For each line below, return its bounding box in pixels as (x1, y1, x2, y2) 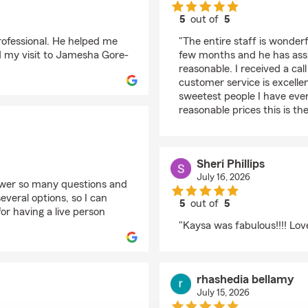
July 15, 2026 (196, 288, 250, 298)
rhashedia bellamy (196, 273, 294, 285)
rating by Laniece (203, 26, 285, 37)
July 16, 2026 (196, 173, 250, 182)
